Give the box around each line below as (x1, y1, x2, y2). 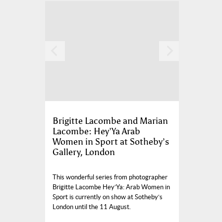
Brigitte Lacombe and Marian (53, 115, 168, 127)
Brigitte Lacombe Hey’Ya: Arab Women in (53, 183, 170, 191)
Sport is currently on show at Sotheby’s (53, 193, 163, 201)
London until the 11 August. (53, 203, 131, 211)
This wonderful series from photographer (53, 173, 167, 181)
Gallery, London (53, 147, 115, 158)
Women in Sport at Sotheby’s (53, 136, 169, 148)
